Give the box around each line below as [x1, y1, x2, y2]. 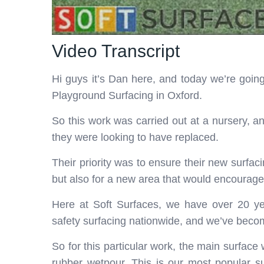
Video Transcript [52, 41, 180, 61]
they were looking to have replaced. [52, 131, 219, 143]
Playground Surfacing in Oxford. [52, 89, 202, 101]
